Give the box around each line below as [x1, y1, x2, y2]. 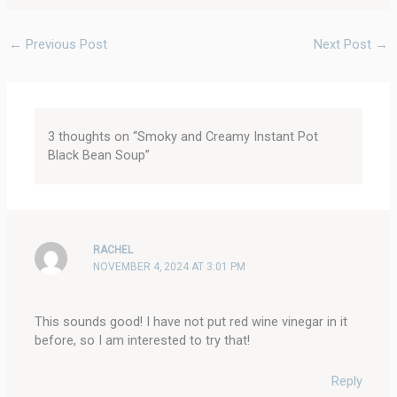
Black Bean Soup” [47, 146, 150, 163]
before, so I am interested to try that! [35, 331, 251, 348]
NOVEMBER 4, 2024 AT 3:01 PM [93, 261, 246, 274]
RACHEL [93, 244, 134, 257]
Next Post [314, 35, 376, 52]
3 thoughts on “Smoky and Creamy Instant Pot [47, 128, 318, 144]
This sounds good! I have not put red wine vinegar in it [35, 313, 348, 330]
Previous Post [21, 35, 107, 52]
